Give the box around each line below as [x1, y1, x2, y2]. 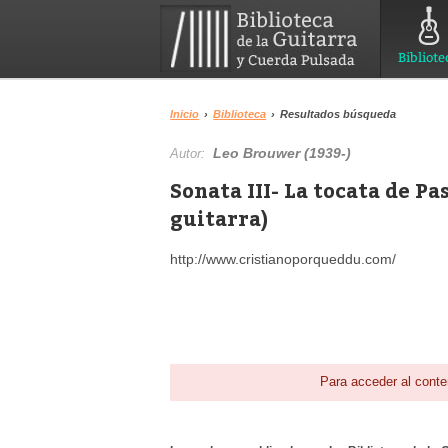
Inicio [170, 108, 200, 120]
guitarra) [170, 204, 269, 231]
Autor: [170, 146, 214, 161]
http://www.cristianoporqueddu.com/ [170, 251, 397, 267]
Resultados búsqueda [280, 108, 397, 120]
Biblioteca [213, 108, 267, 120]
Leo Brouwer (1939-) [213, 145, 352, 161]
